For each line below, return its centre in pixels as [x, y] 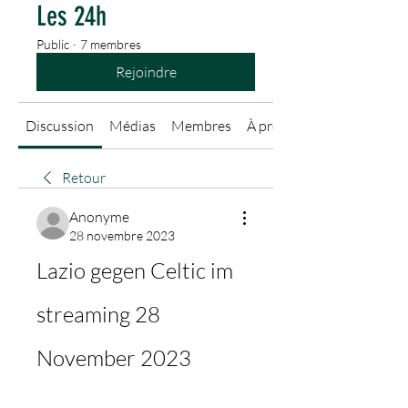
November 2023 [114, 358]
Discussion [60, 126]
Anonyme [99, 217]
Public [53, 44]
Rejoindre [146, 72]
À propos [275, 126]
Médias [133, 126]
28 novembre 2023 [122, 235]
